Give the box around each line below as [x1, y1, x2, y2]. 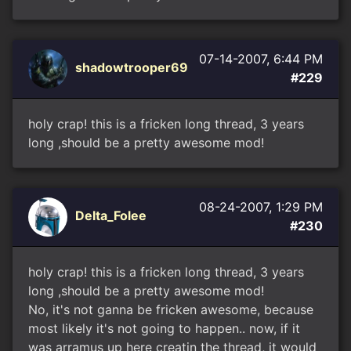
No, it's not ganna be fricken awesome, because [28, 302, 313, 317]
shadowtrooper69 [75, 60, 188, 76]
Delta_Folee [75, 208, 147, 224]
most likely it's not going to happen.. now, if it [28, 320, 300, 336]
